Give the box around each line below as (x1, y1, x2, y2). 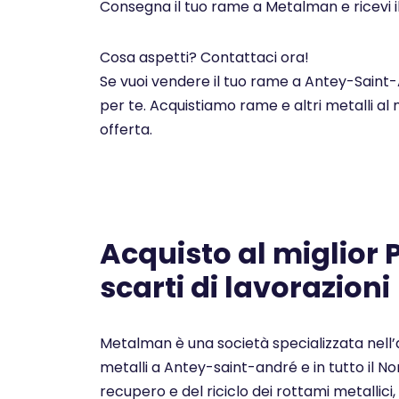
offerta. (100, 119, 152, 141)
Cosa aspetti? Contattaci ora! (100, 47, 309, 69)
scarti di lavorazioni (100, 267, 396, 308)
